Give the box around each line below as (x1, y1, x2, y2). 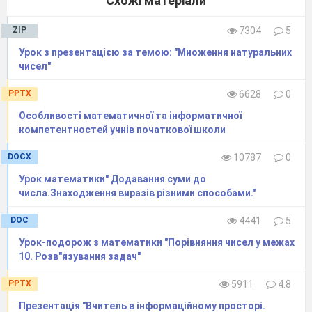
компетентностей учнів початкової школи (19, 123, 226, 135)
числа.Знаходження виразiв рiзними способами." (19, 187, 256, 198)
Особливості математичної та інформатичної (19, 109, 242, 121)
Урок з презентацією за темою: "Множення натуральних (19, 46, 292, 58)
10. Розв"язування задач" (19, 250, 141, 262)
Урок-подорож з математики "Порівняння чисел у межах (19, 236, 295, 248)
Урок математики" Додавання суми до (19, 173, 206, 185)
